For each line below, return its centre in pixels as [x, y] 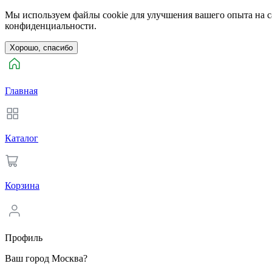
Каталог [22, 138]
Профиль [24, 238]
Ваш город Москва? [46, 258]
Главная [21, 91]
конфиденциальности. [51, 26]
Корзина [22, 185]
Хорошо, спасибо [41, 48]
